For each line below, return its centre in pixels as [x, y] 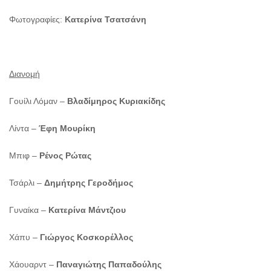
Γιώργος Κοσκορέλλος [87, 237]
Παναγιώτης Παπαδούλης [109, 265]
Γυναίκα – [29, 210]
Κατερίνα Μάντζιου [87, 210]
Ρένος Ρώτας [65, 156]
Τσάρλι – [27, 183]
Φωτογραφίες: [36, 20]
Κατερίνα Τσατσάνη [104, 20]
